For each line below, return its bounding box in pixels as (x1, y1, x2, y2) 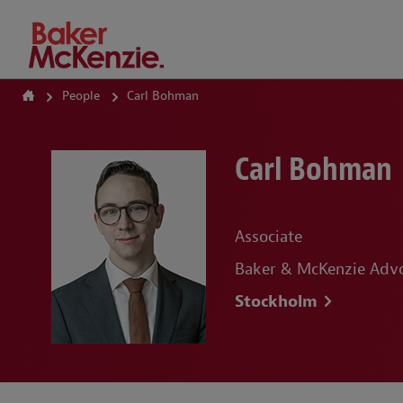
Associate (235, 227, 302, 247)
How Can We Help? (27, 32, 200, 58)
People (62, 88, 101, 103)
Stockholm (235, 291, 318, 312)
